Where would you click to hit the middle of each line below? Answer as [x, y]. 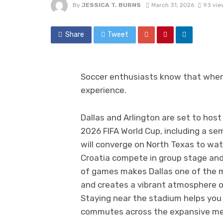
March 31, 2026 [172, 5]
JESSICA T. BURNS [111, 5]
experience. [104, 90]
